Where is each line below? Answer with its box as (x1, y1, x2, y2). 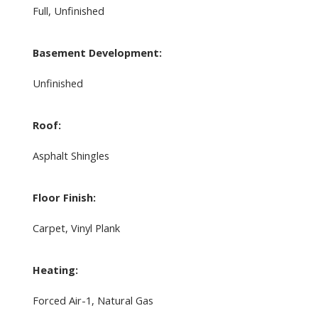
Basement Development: (32, 45, 162, 60)
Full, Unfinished (32, 4, 104, 18)
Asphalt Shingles (32, 148, 109, 163)
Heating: (32, 263, 78, 278)
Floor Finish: (32, 190, 96, 205)
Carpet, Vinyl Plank (32, 221, 120, 236)
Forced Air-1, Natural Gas (32, 293, 153, 308)
